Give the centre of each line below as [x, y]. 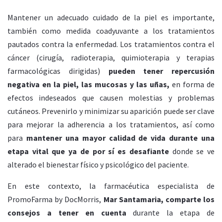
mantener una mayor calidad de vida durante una [120, 138]
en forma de [192, 84]
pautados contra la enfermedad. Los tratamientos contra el [111, 44]
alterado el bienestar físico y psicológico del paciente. [98, 164]
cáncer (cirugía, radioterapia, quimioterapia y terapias [111, 57]
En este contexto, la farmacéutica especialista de [111, 186]
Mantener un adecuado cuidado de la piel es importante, [111, 17]
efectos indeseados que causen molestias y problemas [111, 97]
